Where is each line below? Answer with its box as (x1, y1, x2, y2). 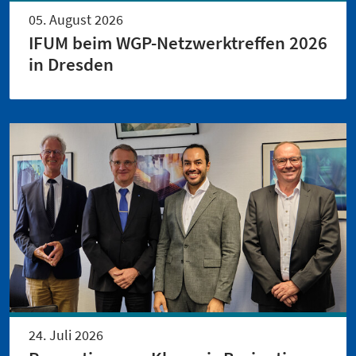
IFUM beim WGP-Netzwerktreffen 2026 (29, 31, 327, 54)
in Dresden (29, 52, 114, 75)
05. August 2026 (29, 10, 123, 29)
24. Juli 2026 (29, 325, 103, 344)
